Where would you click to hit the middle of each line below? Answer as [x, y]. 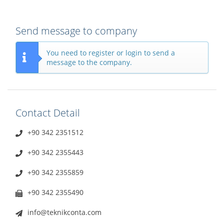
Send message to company [76, 30]
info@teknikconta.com [64, 212]
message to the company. [89, 62]
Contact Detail [48, 112]
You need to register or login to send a [111, 52]
